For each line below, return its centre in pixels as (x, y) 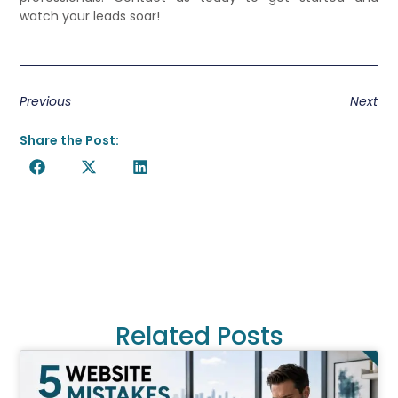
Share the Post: (70, 141)
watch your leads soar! (90, 16)
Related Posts (199, 337)
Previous (46, 102)
